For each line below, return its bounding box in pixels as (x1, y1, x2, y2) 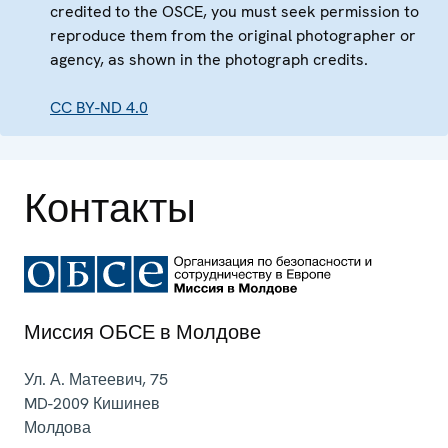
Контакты (24, 181, 196, 234)
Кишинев (93, 392, 160, 414)
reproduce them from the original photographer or (50, 24, 416, 46)
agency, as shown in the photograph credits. (50, 48, 368, 70)
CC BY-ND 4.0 (50, 96, 148, 118)
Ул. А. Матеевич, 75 (24, 368, 168, 390)
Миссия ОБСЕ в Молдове (24, 318, 261, 345)
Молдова (24, 416, 91, 438)
